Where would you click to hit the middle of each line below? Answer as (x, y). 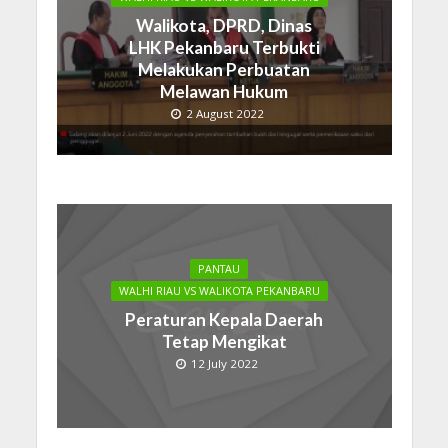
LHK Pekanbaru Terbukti (224, 48)
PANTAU (219, 269)
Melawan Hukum (224, 92)
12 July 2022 (224, 364)
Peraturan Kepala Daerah (224, 320)
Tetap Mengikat (224, 342)
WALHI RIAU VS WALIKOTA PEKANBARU (219, 291)
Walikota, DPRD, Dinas (224, 26)
